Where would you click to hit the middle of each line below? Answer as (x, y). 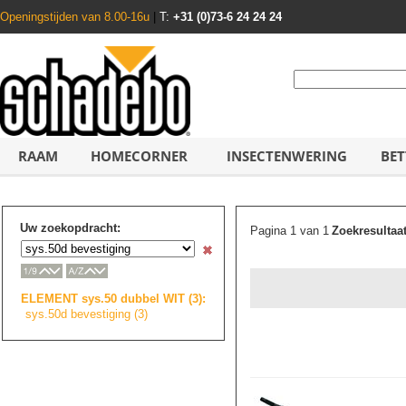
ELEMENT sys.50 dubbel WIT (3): (113, 298)
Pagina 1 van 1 (290, 231)
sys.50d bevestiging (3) (87, 314)
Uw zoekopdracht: (70, 228)
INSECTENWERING (287, 156)
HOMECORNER (139, 156)
